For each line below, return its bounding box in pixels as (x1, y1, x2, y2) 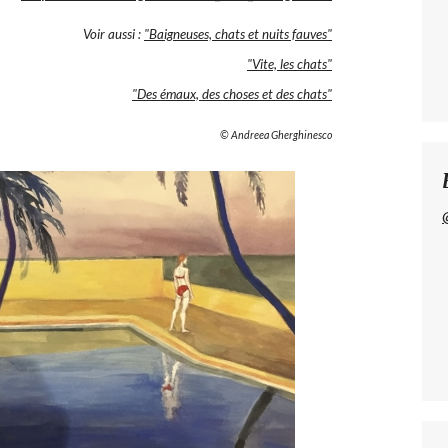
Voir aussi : (83, 25, 144, 42)
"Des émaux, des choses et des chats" (132, 85, 332, 102)
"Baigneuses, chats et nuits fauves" (144, 25, 332, 42)
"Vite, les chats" (247, 55, 332, 72)
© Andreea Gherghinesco (220, 127, 332, 141)
